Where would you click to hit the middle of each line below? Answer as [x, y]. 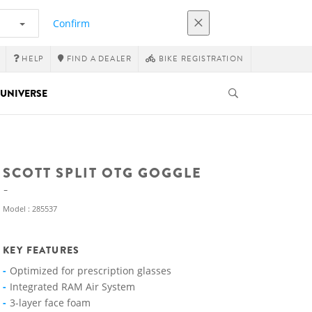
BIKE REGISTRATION [200, 59]
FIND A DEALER [98, 59]
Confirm [71, 23]
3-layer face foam [50, 303]
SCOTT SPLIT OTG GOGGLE [102, 173]
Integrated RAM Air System [72, 287]
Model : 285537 [30, 209]
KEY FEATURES [41, 250]
